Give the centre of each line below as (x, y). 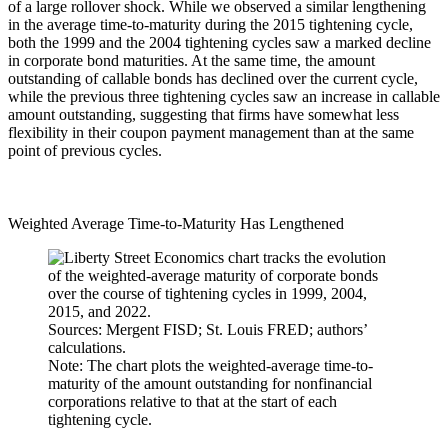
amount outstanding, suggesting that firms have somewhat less (203, 114)
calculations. (87, 347)
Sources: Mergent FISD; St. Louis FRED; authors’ (207, 329)
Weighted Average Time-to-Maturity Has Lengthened (176, 223)
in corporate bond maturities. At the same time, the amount (191, 60)
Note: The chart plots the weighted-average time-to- (210, 365)
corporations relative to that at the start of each (192, 401)
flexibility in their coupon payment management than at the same (211, 132)
